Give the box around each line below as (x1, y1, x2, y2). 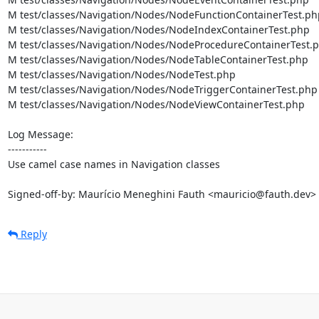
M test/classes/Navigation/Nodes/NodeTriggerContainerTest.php (7, 82, 318, 96)
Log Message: (7, 127, 73, 141)
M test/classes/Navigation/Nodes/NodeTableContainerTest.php (7, 52, 308, 66)
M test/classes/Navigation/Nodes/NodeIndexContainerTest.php (7, 22, 310, 36)
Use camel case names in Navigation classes (7, 157, 220, 171)
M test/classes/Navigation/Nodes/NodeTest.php (7, 67, 236, 81)
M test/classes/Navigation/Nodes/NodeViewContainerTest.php (7, 97, 305, 111)
